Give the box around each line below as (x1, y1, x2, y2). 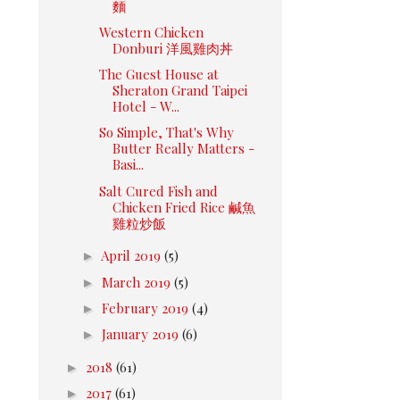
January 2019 (102, 325, 182, 343)
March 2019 (102, 272, 174, 291)
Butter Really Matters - (112, 139, 254, 158)
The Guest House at (98, 65, 219, 83)
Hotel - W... (112, 97, 179, 115)
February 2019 (102, 298, 192, 317)
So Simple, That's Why (98, 123, 234, 142)
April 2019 (101, 246, 164, 265)
